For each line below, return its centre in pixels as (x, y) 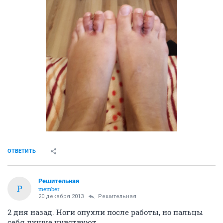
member (49, 189)
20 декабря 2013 (61, 196)
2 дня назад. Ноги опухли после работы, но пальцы (105, 212)
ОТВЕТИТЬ (22, 151)
